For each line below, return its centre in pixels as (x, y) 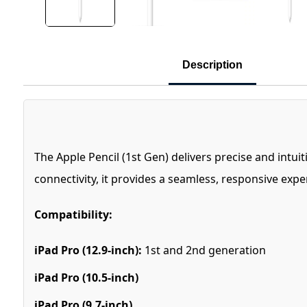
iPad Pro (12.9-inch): (88, 250)
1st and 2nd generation (204, 250)
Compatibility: (73, 214)
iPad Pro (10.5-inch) (86, 277)
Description (213, 64)
